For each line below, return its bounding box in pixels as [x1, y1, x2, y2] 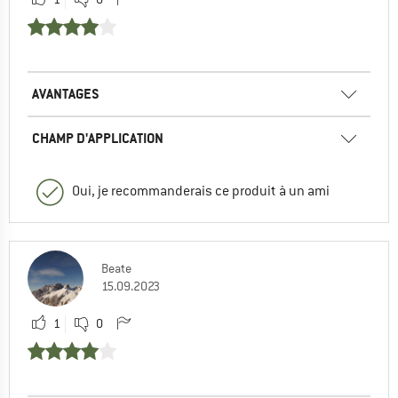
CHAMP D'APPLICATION [32, 128, 163, 147]
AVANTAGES [32, 84, 99, 103]
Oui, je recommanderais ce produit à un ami [72, 181, 330, 200]
